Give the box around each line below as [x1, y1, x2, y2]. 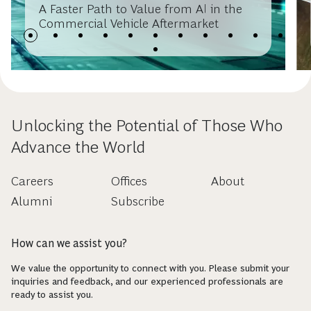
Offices [110, 174, 147, 188]
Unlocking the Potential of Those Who [11, 116, 283, 135]
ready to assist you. [11, 289, 93, 300]
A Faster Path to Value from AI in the [39, 2, 242, 16]
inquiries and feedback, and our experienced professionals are [11, 276, 283, 287]
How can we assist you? [11, 237, 127, 249]
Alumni [11, 194, 52, 208]
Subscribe [110, 194, 165, 208]
